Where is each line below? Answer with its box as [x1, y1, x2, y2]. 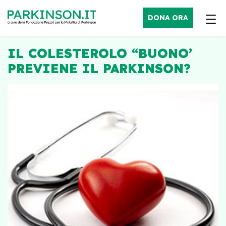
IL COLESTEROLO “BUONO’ [8, 45, 192, 61]
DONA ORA [148, 13, 188, 22]
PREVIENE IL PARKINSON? [8, 61, 191, 76]
